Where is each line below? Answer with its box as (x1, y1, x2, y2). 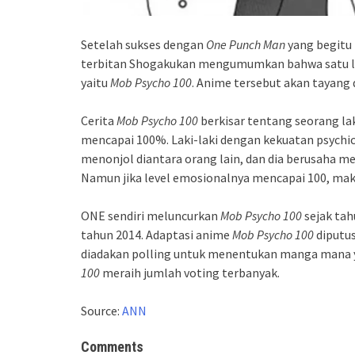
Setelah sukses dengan (81, 36, 206, 52)
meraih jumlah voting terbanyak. (100, 264, 280, 281)
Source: (81, 302, 122, 319)
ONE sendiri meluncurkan (81, 207, 220, 223)
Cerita (81, 112, 116, 128)
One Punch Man (206, 36, 285, 52)
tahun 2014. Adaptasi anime (81, 226, 232, 242)
